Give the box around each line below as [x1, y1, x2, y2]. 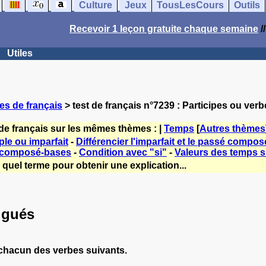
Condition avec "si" [79, 147, 167, 157]
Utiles [7, 48, 33, 58]
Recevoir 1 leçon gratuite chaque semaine [69, 24, 258, 34]
